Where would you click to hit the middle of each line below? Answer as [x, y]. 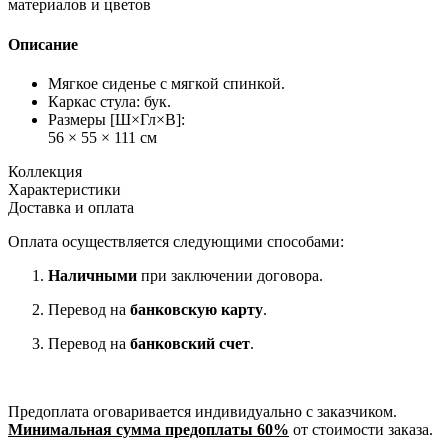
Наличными [92, 275]
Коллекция [45, 171]
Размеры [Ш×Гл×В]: [116, 119]
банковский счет [190, 343]
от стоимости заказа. [361, 429]
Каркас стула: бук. [109, 101]
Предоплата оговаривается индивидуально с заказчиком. [202, 411]
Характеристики [64, 189]
